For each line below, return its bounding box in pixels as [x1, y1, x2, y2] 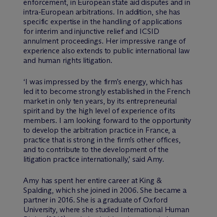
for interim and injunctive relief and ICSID [23, 27, 159, 36]
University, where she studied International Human [23, 205, 190, 215]
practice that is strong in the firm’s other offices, [23, 135, 181, 145]
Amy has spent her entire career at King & [23, 176, 162, 186]
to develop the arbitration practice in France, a [23, 125, 176, 135]
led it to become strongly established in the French [23, 87, 190, 96]
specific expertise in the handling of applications [23, 17, 182, 27]
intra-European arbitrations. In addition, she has [23, 7, 181, 17]
